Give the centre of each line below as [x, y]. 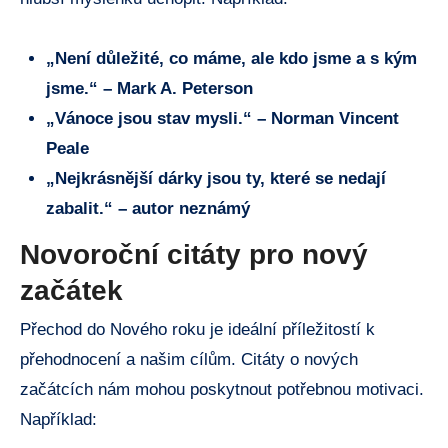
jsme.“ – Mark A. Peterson [149, 88]
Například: [58, 419]
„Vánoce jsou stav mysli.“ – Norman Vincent [222, 118]
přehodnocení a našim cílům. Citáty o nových [189, 359]
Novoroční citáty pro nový [194, 254]
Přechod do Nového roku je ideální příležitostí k [197, 329]
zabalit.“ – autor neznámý [147, 208]
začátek [71, 290]
